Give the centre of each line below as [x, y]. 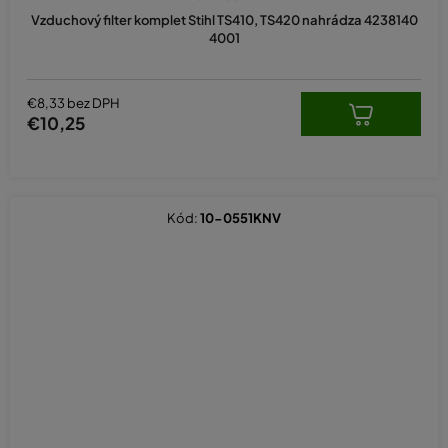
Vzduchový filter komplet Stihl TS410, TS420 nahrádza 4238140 [224, 20]
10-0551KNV [240, 218]
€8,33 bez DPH [73, 102]
